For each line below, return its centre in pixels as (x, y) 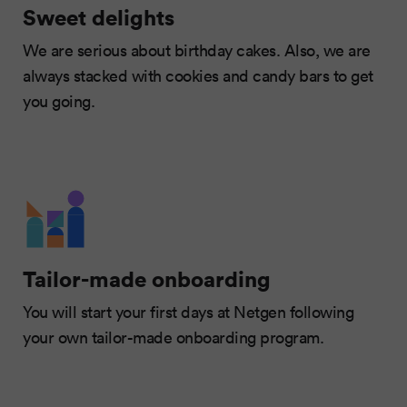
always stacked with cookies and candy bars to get (198, 75)
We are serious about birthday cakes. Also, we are (197, 50)
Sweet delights (99, 16)
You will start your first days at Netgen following (188, 311)
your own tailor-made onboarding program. (175, 337)
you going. (59, 100)
